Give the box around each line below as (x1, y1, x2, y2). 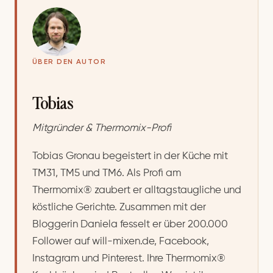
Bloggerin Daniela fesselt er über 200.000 (32, 219, 228, 230)
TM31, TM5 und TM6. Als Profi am (32, 168, 181, 179)
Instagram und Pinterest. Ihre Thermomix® (32, 253, 225, 264)
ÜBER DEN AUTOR (32, 57, 107, 66)
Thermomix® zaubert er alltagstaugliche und (32, 185, 241, 196)
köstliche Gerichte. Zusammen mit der (32, 202, 206, 213)
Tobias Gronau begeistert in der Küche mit (32, 151, 228, 162)
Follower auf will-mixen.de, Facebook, (32, 236, 209, 247)
